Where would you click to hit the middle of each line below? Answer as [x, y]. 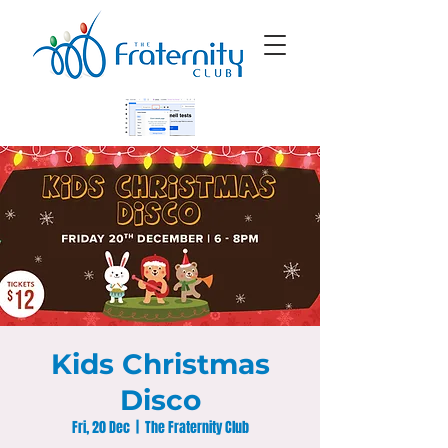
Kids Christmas [160, 364]
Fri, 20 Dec [100, 427]
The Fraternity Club [196, 427]
